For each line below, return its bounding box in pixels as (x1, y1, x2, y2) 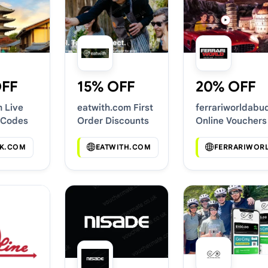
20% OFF (196, 77, 256, 96)
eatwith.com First (77, 101, 153, 113)
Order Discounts (77, 114, 149, 126)
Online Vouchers (196, 114, 267, 126)
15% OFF (77, 77, 135, 96)
